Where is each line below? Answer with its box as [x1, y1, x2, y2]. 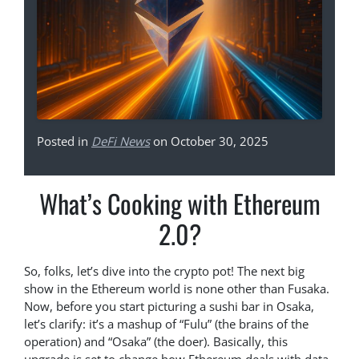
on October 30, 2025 [150, 133, 268, 150]
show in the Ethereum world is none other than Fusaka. [24, 280, 329, 297]
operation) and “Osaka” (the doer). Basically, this [24, 333, 288, 350]
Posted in [37, 133, 91, 150]
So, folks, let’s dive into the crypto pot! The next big [24, 263, 305, 280]
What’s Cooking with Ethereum [38, 184, 321, 223]
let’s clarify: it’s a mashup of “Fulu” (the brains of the [24, 316, 309, 333]
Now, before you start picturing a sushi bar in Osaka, [24, 298, 314, 315]
